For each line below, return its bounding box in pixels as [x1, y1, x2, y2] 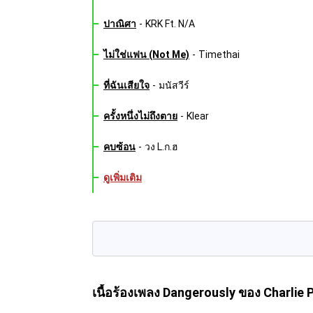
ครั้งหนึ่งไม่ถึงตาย [103, 110, 177, 122]
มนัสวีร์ [159, 80, 189, 91]
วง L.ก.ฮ [145, 141, 178, 152]
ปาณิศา [103, 18, 136, 29]
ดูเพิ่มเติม [103, 172, 142, 183]
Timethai [198, 49, 240, 60]
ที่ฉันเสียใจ [103, 80, 150, 91]
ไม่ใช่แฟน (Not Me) [103, 49, 189, 60]
